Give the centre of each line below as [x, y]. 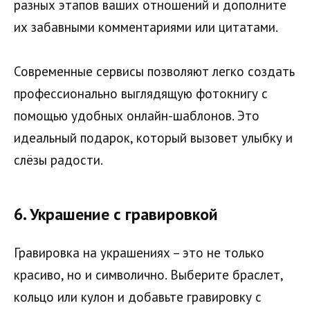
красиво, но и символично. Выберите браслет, [148, 274]
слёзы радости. [58, 160]
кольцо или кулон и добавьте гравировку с [138, 297]
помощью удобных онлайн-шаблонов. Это [137, 116]
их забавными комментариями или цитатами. [146, 27]
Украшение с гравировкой [124, 214]
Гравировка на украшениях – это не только [139, 252]
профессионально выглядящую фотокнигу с [141, 94]
